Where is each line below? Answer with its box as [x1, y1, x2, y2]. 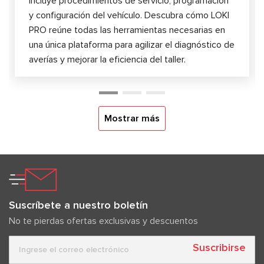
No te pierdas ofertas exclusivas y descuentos [9, 214, 198, 227]
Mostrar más [104, 112, 160, 124]
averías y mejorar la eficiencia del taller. [29, 53, 186, 65]
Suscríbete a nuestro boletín [9, 198, 148, 212]
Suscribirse [193, 241, 246, 255]
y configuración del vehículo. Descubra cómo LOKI [29, 9, 229, 21]
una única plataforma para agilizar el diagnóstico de [29, 38, 235, 51]
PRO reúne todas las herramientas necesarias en [29, 24, 225, 36]
